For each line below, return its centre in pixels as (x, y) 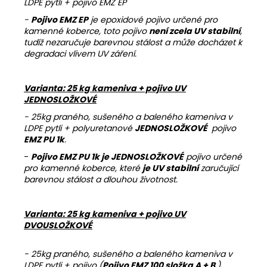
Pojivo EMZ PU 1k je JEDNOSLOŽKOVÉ (107, 156)
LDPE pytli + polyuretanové (79, 128)
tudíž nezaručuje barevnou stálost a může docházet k (133, 42)
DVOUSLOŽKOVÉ (58, 225)
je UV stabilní (170, 168)
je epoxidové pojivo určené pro (153, 19)
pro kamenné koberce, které (83, 168)
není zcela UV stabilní (195, 31)
